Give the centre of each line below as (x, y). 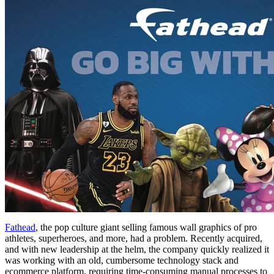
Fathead (20, 227)
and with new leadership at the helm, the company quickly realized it (137, 249)
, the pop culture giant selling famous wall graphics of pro (146, 227)
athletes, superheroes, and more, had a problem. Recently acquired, (134, 238)
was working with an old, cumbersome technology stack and (122, 260)
